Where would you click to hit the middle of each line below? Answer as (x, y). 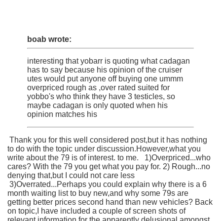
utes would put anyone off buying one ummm (105, 78)
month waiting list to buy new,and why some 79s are (98, 193)
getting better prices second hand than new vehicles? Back (110, 202)
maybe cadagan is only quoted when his (97, 105)
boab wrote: (49, 39)
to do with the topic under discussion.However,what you (104, 148)
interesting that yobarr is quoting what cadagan (109, 61)
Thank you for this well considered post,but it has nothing (107, 140)
